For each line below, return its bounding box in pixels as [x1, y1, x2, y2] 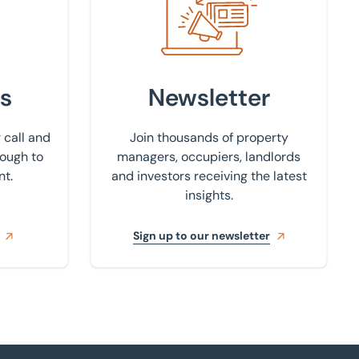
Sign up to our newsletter [133, 228, 270, 244]
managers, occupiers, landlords [117, 148, 301, 166]
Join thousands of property [129, 129, 288, 147]
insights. [184, 187, 233, 204]
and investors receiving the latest [111, 167, 307, 185]
